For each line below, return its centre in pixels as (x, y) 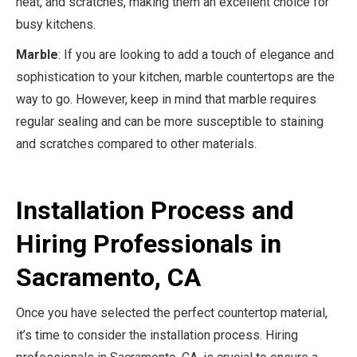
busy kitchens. (56, 24)
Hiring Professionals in (149, 244)
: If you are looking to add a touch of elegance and (196, 55)
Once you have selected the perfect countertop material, (172, 313)
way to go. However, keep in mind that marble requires (166, 99)
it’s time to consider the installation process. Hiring (157, 335)
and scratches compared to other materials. (136, 144)
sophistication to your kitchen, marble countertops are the (175, 77)
